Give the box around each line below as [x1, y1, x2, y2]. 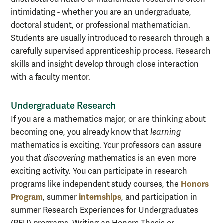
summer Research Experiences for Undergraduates [11, 205, 198, 215]
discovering [43, 153, 85, 163]
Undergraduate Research [11, 100, 116, 111]
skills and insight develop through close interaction [11, 59, 199, 70]
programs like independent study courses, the [11, 179, 181, 189]
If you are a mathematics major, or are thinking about [11, 114, 206, 124]
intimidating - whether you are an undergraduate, [11, 7, 191, 18]
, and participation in [121, 192, 197, 202]
